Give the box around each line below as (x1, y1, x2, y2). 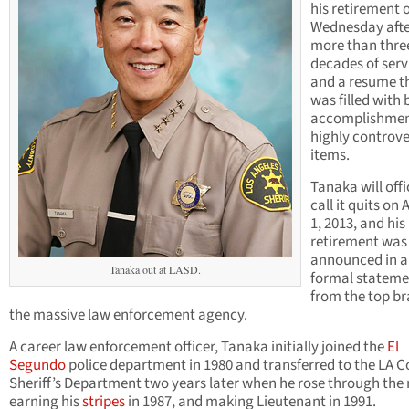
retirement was (310, 231, 407, 254)
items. (310, 144, 350, 167)
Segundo (9, 354, 66, 377)
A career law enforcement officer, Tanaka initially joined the (9, 336, 387, 359)
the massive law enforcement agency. (9, 304, 247, 327)
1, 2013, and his (310, 213, 405, 236)
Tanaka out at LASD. (110, 262, 201, 278)
